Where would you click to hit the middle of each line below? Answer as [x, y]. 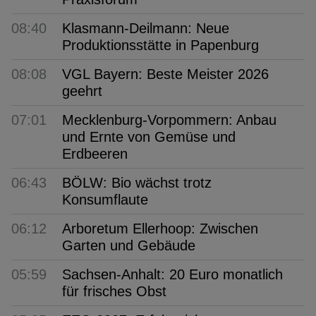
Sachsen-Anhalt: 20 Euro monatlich [172, 274]
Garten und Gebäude [129, 245]
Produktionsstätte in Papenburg [160, 45]
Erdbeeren [95, 153]
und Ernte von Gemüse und [149, 136]
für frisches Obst [114, 291]
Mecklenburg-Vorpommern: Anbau [169, 120]
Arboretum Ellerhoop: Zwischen [160, 228]
